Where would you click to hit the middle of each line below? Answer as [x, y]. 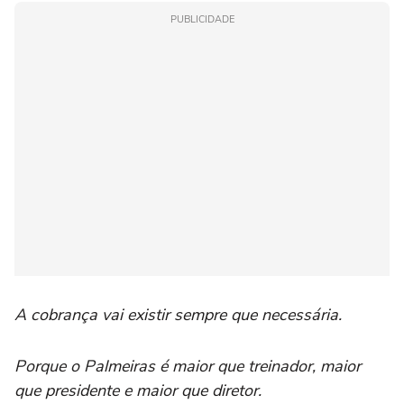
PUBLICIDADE [202, 19]
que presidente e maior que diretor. [140, 390]
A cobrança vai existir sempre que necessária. [180, 314]
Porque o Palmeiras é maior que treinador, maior [188, 366]
